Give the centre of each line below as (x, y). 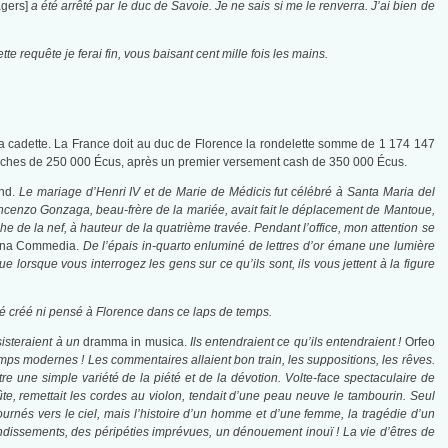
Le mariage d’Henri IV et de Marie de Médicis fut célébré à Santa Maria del (227, 192)
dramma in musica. (136, 342)
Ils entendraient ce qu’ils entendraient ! (297, 342)
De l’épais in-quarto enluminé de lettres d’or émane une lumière (258, 246)
